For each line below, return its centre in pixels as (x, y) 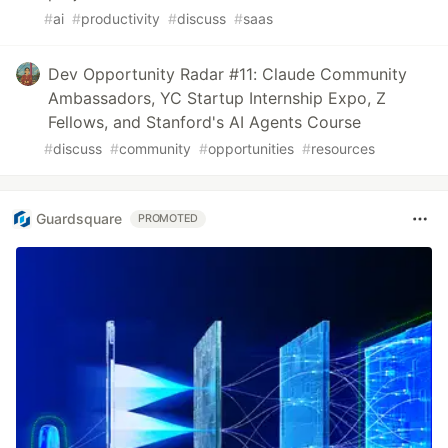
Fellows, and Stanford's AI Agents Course (204, 121)
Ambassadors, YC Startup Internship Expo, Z (217, 97)
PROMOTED (168, 218)
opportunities (251, 148)
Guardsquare (79, 219)
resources (343, 148)
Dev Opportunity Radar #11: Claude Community (227, 73)
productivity (120, 18)
